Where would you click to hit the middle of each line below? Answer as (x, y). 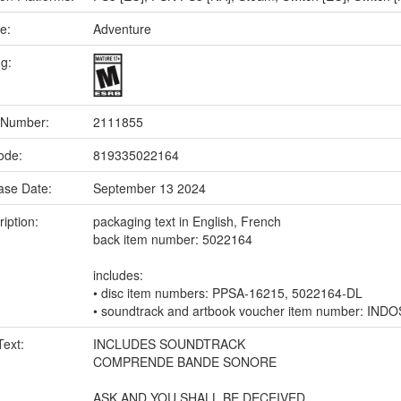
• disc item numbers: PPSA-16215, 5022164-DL (228, 293)
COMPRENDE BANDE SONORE (185, 362)
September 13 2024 (149, 188)
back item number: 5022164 (173, 239)
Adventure (122, 29)
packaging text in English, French (187, 221)
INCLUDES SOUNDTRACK (169, 344)
